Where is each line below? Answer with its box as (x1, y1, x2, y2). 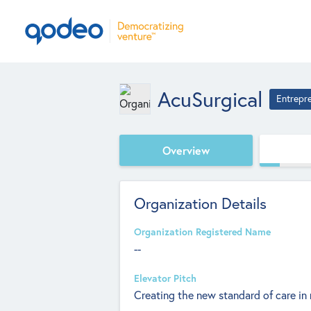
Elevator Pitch (134, 272, 196, 285)
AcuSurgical (158, 85, 262, 112)
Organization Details (134, 194, 267, 213)
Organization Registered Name (134, 226, 271, 238)
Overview (162, 142, 210, 158)
